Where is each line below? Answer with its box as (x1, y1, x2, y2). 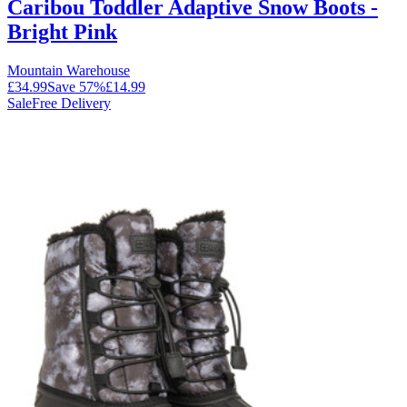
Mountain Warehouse (7, 62, 130, 78)
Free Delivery (32, 94, 111, 111)
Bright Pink (7, 19, 117, 44)
